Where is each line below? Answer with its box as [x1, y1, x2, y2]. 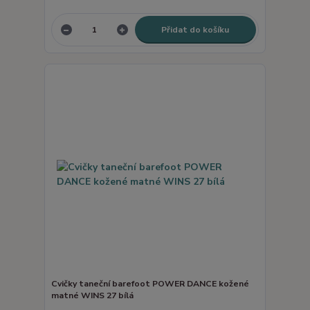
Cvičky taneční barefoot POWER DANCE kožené [51, 277, 249, 289]
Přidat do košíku [161, 24, 230, 35]
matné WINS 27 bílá [51, 289, 134, 301]
